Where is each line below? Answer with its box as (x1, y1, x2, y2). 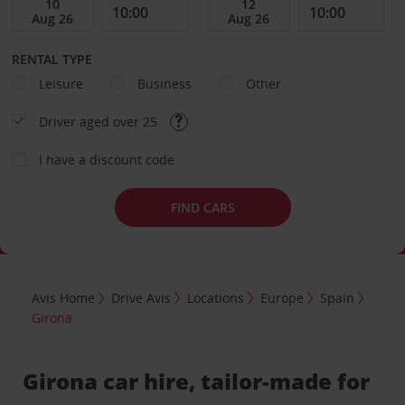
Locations (187, 288, 245, 306)
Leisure (38, 75, 83, 92)
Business (137, 75, 192, 92)
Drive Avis (111, 288, 172, 306)
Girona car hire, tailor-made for (23, 365, 371, 396)
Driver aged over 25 (38, 113, 161, 130)
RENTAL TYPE (11, 51, 92, 68)
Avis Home (32, 288, 96, 306)
